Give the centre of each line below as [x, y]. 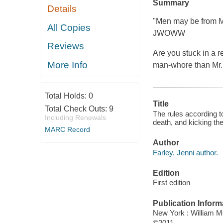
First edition [171, 183]
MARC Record [67, 130]
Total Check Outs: [77, 109]
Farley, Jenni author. [185, 152]
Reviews [66, 46]
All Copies [69, 27]
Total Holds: [66, 96]
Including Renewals [75, 118]
